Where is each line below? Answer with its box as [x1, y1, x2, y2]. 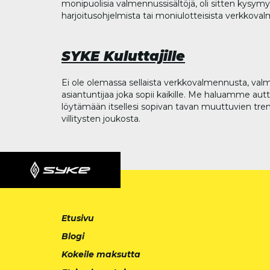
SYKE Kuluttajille [61, 47, 185, 64]
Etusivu [61, 213, 94, 224]
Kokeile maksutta [61, 249, 140, 260]
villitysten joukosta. [61, 113, 140, 124]
